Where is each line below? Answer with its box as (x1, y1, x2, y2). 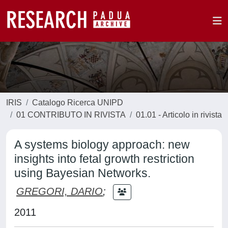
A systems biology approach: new (14, 138, 190, 151)
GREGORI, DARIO (16, 185, 103, 197)
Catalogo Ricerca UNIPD (32, 98, 123, 107)
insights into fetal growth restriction (14, 152, 194, 165)
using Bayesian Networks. (14, 166, 151, 180)
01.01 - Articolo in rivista (136, 110, 222, 119)
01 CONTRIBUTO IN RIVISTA (16, 110, 126, 119)
